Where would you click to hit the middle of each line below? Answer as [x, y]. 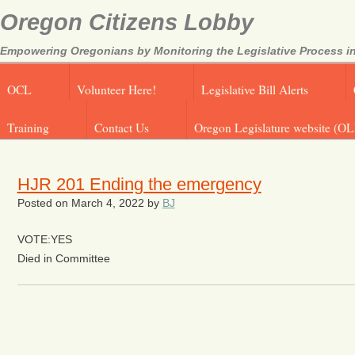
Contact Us [122, 127]
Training [29, 127]
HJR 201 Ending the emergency [139, 185]
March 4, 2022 [107, 203]
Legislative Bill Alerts [255, 90]
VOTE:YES [44, 239]
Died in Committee [63, 258]
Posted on [44, 203]
